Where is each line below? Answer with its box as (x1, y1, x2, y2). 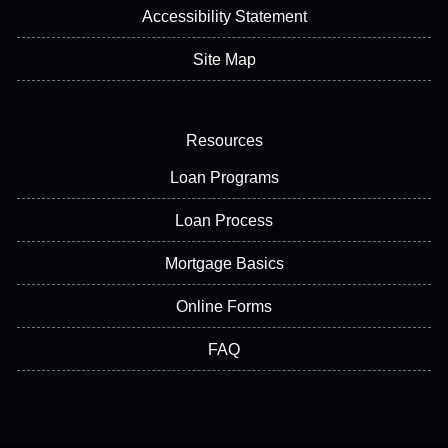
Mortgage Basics (164, 255, 284, 272)
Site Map (192, 51, 256, 68)
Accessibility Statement (141, 8, 307, 25)
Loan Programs (169, 169, 279, 186)
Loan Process (175, 212, 273, 229)
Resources (185, 132, 263, 149)
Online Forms (176, 298, 272, 315)
